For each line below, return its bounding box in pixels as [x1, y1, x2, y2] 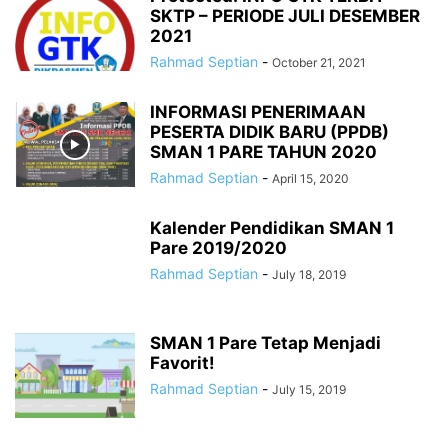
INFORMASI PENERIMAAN [150, 102, 366, 122]
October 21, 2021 [272, 55, 366, 70]
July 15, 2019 [272, 382, 346, 397]
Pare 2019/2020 [150, 238, 287, 258]
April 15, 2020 [272, 171, 349, 186]
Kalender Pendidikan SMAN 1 [150, 218, 394, 238]
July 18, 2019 [272, 267, 346, 282]
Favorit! [150, 353, 215, 373]
